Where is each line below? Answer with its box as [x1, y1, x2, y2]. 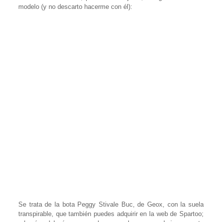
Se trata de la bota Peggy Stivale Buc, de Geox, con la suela [18, 200, 204, 208]
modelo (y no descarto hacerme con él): [18, 2, 132, 10]
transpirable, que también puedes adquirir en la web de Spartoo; [18, 210, 204, 218]
